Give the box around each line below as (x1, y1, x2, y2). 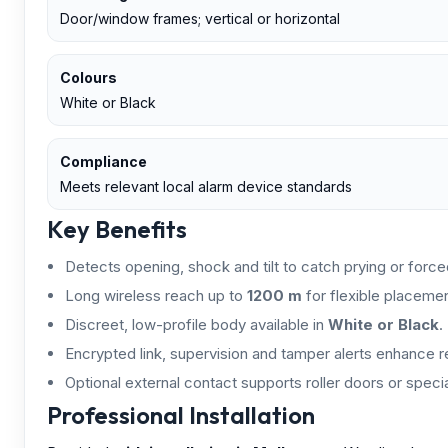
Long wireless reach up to (65, 285, 247, 305)
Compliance (60, 152, 147, 170)
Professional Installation (47, 399, 315, 430)
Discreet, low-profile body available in (65, 314, 328, 334)
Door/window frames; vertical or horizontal (60, 9, 340, 27)
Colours (60, 68, 117, 86)
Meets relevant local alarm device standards (60, 177, 352, 195)
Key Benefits (47, 213, 187, 244)
